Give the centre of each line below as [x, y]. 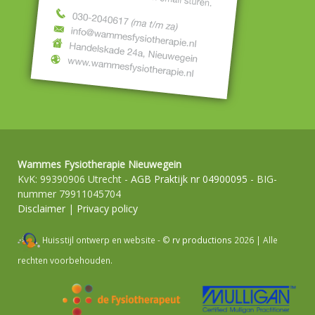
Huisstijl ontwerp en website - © [107, 240]
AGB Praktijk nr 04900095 [189, 179]
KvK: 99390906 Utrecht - [74, 179]
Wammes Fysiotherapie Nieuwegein [99, 164]
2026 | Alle [255, 240]
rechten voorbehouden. [65, 260]
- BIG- [262, 179]
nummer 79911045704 [69, 194]
